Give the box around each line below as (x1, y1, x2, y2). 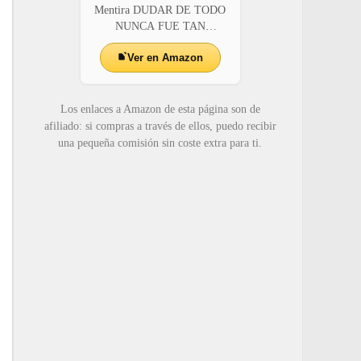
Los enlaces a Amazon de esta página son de (60, 103, 260, 116)
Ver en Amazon (127, 52, 203, 64)
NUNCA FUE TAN (114, 20, 205, 33)
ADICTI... (135, 36, 185, 49)
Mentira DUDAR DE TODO (94, 4, 226, 17)
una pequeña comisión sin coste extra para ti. (58, 137, 262, 150)
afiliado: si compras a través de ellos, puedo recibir (44, 120, 276, 133)
